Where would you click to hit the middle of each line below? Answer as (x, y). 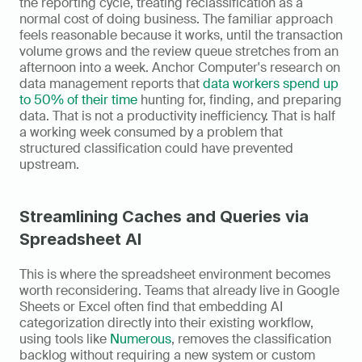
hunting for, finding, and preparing (240, 100)
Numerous (141, 339)
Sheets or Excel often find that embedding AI (151, 307)
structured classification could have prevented (156, 149)
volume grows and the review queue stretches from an (179, 52)
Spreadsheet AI (80, 240)
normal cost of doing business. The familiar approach (176, 19)
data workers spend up (271, 84)
